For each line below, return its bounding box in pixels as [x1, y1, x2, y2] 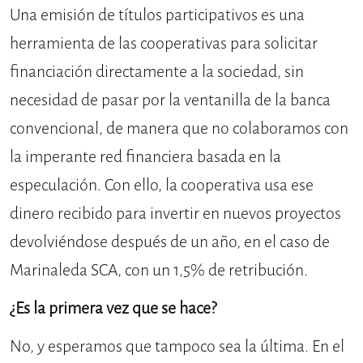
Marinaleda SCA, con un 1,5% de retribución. [10, 258, 308, 281]
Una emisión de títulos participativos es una [10, 3, 305, 26]
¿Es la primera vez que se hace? [10, 297, 216, 319]
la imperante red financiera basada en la [10, 145, 281, 168]
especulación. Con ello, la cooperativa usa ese [10, 173, 314, 196]
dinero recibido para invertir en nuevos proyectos [10, 202, 341, 224]
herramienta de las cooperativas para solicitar [10, 32, 318, 54]
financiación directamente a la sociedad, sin [10, 60, 304, 83]
